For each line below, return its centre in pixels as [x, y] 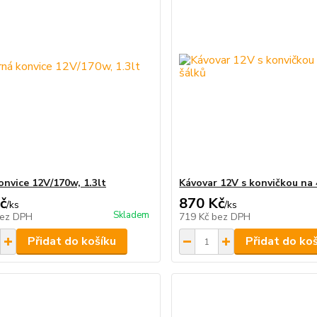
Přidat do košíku [71, 241]
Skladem [132, 215]
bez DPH [231, 217]
